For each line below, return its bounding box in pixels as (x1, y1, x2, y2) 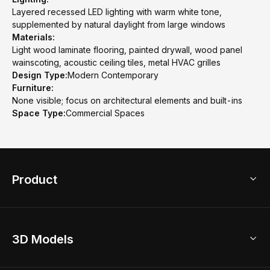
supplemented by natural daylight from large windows (12, 19, 225, 30)
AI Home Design (12, 244, 69, 253)
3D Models (12, 232, 74, 246)
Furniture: (12, 83, 54, 93)
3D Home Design (12, 226, 72, 235)
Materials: (12, 32, 55, 42)
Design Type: (12, 70, 67, 80)
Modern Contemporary (67, 70, 159, 80)
